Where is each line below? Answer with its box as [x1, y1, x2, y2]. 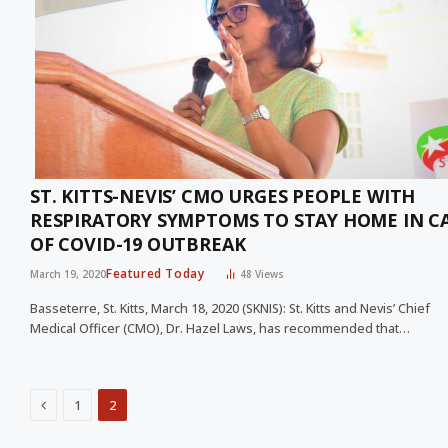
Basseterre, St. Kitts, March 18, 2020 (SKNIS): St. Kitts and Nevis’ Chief [30, 300, 430, 318]
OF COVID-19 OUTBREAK [30, 232, 246, 257]
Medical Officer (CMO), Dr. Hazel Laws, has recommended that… [30, 320, 410, 338]
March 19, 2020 [30, 267, 106, 282]
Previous [45, 394, 101, 414]
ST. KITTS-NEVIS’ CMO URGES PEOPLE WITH [30, 184, 416, 209]
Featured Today [106, 265, 205, 283]
